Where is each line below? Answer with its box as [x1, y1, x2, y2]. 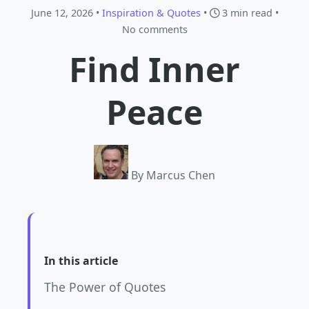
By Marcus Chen [131, 168, 215, 183]
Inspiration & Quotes [101, 6, 201, 19]
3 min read [219, 6, 272, 19]
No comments [121, 23, 188, 36]
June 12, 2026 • [30, 6, 102, 19]
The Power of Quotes [44, 279, 166, 295]
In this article [44, 253, 118, 268]
